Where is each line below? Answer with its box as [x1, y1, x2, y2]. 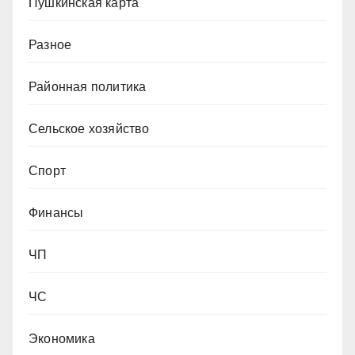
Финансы [29, 206, 84, 220]
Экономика [29, 332, 95, 346]
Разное [29, 38, 72, 52]
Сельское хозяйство [29, 122, 150, 136]
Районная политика [29, 80, 147, 94]
